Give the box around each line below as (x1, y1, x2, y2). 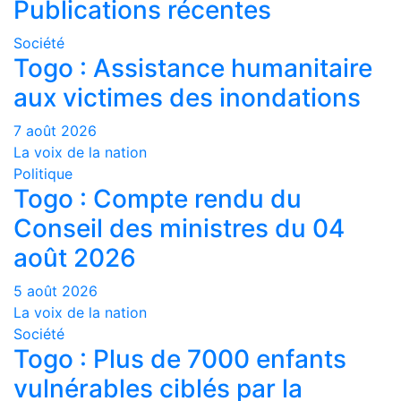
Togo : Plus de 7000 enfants (13, 344, 346, 375)
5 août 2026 (13, 282, 98, 301)
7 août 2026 (13, 122, 97, 141)
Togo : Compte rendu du (13, 183, 302, 215)
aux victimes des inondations (13, 82, 361, 114)
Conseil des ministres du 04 (13, 213, 345, 244)
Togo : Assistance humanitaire (13, 53, 372, 84)
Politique (13, 165, 73, 183)
